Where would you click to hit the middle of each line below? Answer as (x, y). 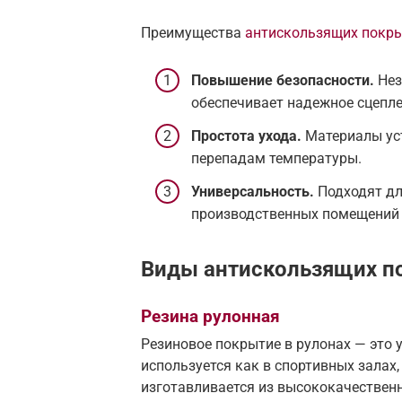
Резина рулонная (210, 316)
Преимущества (193, 32)
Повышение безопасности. (283, 80)
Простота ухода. (246, 135)
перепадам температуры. (276, 158)
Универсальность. (253, 192)
